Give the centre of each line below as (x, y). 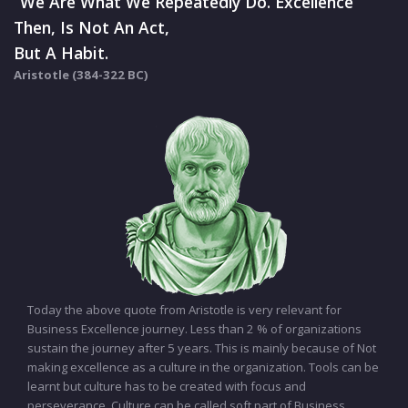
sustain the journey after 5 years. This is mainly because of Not (202, 347)
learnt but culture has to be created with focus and (167, 386)
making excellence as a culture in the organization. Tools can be (203, 367)
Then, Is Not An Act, (92, 27)
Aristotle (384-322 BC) (81, 74)
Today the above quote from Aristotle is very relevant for (184, 309)
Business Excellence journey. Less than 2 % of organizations (194, 328)
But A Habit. (61, 52)
